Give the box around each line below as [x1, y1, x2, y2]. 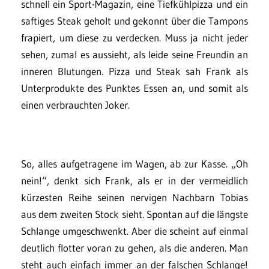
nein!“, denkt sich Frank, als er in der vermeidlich [21, 174, 248, 187]
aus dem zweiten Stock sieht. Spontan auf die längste [21, 208, 248, 220]
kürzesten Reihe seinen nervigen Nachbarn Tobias [21, 191, 248, 204]
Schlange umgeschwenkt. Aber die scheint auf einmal [21, 225, 248, 237]
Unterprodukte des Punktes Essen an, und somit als [21, 82, 248, 94]
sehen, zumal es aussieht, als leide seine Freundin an [21, 48, 248, 61]
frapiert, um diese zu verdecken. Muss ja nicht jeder [21, 31, 248, 44]
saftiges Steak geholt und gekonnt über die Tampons [21, 14, 248, 27]
